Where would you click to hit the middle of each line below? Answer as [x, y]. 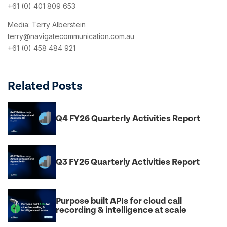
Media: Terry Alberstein [47, 24]
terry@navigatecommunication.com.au [71, 36]
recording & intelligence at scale [121, 210]
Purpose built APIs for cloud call [119, 201]
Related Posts [45, 86]
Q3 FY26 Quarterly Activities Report [128, 162]
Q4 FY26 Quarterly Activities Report [128, 118]
